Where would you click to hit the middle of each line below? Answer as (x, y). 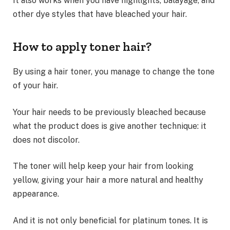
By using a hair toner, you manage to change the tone (114, 72)
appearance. (36, 194)
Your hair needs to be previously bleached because (109, 112)
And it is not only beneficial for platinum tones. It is (110, 220)
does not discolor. (46, 140)
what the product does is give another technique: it (110, 126)
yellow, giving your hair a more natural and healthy (108, 180)
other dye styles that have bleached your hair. (100, 14)
